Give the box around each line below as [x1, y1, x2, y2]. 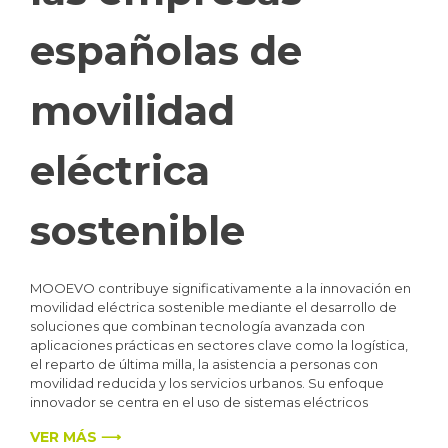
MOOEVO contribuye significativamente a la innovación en [30, 280, 411, 297]
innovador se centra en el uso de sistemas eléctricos [30, 394, 368, 411]
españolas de [30, 26, 302, 76]
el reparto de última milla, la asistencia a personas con [30, 356, 378, 373]
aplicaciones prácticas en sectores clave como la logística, [30, 337, 408, 354]
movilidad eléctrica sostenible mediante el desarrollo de [30, 299, 397, 316]
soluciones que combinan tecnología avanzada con [30, 318, 365, 335]
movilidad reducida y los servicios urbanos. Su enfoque [30, 375, 384, 392]
